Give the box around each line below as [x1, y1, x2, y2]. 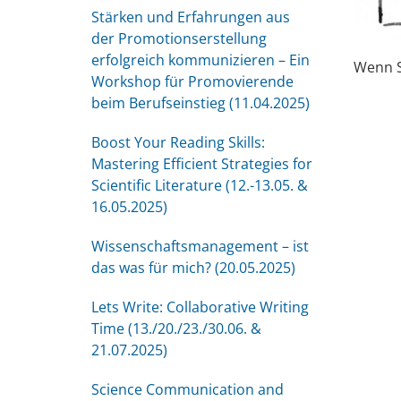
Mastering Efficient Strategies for [91, 154, 312, 174]
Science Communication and [91, 380, 284, 399]
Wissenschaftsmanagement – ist [91, 236, 309, 256]
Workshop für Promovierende [91, 72, 294, 91]
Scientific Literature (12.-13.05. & [91, 175, 308, 195]
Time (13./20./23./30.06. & [91, 319, 261, 338]
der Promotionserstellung [91, 29, 267, 48]
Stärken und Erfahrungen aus [91, 7, 290, 27]
